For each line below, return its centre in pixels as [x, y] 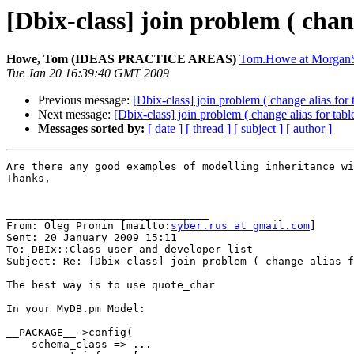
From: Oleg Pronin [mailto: [88, 226]
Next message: [76, 115]
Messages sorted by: [91, 129]
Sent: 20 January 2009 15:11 [92, 238]
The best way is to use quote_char [111, 285]
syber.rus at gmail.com [240, 226]
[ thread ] [208, 129]
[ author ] [309, 129]
